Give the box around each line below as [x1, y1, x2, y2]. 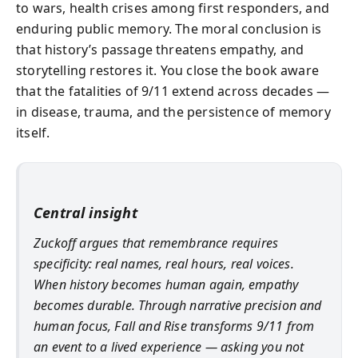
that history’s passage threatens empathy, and [16, 40, 304, 58]
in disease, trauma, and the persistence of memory [16, 102, 331, 121]
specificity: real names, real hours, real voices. [34, 255, 294, 272]
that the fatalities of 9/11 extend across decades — [16, 82, 330, 100]
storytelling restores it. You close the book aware [16, 61, 319, 79]
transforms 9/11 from [186, 317, 315, 335]
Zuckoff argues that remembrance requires [34, 234, 279, 252]
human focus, [34, 317, 115, 335]
